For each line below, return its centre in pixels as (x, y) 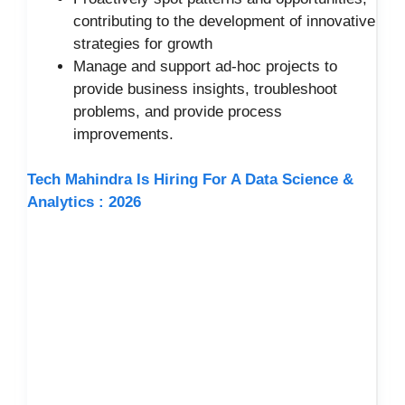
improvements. (123, 134)
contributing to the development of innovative (224, 21)
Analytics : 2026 (84, 202)
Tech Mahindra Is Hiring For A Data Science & (190, 180)
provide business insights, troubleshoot (205, 89)
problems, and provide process (178, 111)
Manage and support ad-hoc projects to (205, 66)
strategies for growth (143, 43)
